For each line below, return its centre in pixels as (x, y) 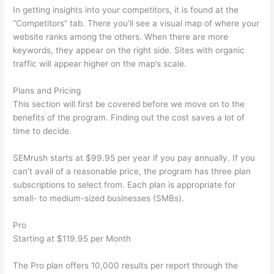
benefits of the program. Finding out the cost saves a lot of (129, 118)
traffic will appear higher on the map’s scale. (100, 64)
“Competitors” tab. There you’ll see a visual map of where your (136, 24)
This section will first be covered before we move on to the (129, 104)
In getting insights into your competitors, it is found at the (126, 10)
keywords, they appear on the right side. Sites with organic (129, 50)
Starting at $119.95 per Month (72, 238)
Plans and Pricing (47, 91)
